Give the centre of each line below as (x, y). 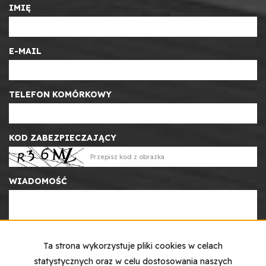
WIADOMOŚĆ (38, 181)
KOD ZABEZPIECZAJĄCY (63, 137)
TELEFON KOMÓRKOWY (60, 94)
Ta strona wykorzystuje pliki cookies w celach (133, 246)
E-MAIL (25, 51)
